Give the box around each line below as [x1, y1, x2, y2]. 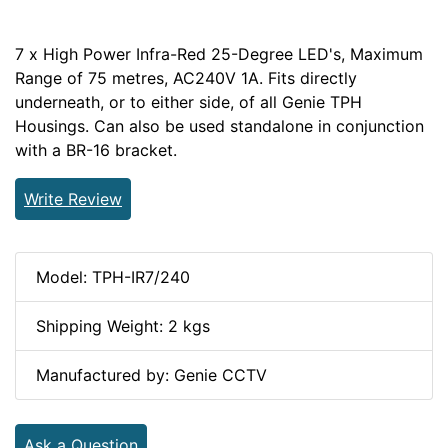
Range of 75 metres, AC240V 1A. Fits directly [15, 67, 357, 88]
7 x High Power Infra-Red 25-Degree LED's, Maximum [15, 43, 423, 64]
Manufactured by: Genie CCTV [36, 364, 267, 385]
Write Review [24, 188, 122, 209]
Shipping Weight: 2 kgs [36, 315, 210, 336]
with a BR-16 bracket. [15, 139, 177, 160]
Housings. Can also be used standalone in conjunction [15, 115, 424, 136]
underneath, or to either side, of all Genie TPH [15, 91, 362, 112]
